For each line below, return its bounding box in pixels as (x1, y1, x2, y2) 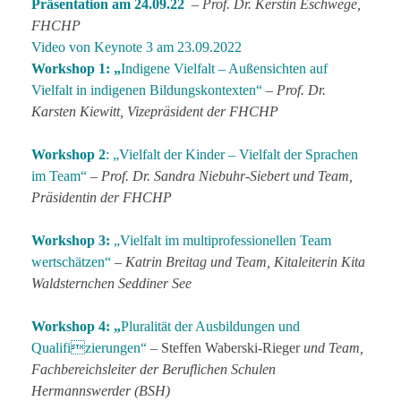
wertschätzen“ (31, 254, 111, 269)
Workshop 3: (31, 233, 114, 248)
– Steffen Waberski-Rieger (147, 340, 300, 355)
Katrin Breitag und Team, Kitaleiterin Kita (125, 254, 365, 269)
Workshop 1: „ (31, 61, 121, 76)
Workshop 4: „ (31, 319, 121, 334)
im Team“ (31, 168, 87, 183)
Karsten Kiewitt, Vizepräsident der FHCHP (31, 104, 278, 119)
